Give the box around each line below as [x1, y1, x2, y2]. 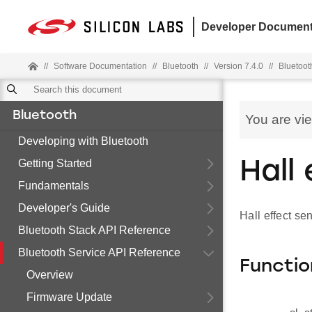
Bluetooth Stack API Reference [18, 224, 171, 236]
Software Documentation [54, 61, 147, 71]
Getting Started [18, 157, 92, 169]
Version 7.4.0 [214, 61, 263, 71]
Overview [26, 269, 73, 281]
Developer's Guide [18, 202, 110, 214]
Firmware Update [26, 291, 112, 303]
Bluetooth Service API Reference [18, 247, 180, 258]
